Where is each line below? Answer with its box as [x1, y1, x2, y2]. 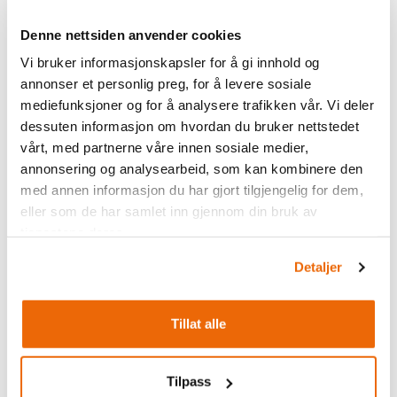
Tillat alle [171, 315, 226, 331]
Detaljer [293, 259, 343, 275]
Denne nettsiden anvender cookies [20, 27, 241, 43]
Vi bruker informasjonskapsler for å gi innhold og [20, 54, 320, 70]
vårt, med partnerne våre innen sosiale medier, [20, 139, 308, 155]
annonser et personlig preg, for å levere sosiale [20, 75, 311, 91]
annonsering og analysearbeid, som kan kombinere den [20, 160, 363, 176]
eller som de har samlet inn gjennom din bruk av [20, 203, 318, 219]
